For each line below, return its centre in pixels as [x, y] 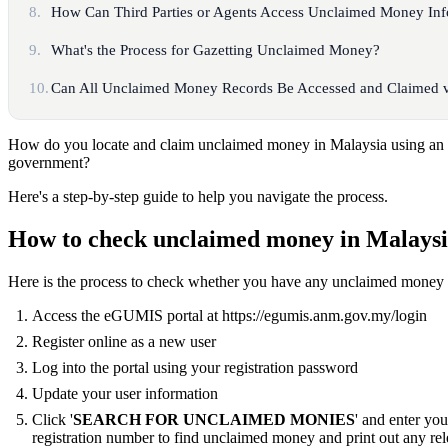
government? [49, 162]
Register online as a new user [124, 341]
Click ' [52, 419]
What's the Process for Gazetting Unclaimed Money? [216, 49]
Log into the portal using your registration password [195, 367]
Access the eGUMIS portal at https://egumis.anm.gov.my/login [229, 315]
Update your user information [125, 393]
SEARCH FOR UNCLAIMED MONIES [214, 419]
